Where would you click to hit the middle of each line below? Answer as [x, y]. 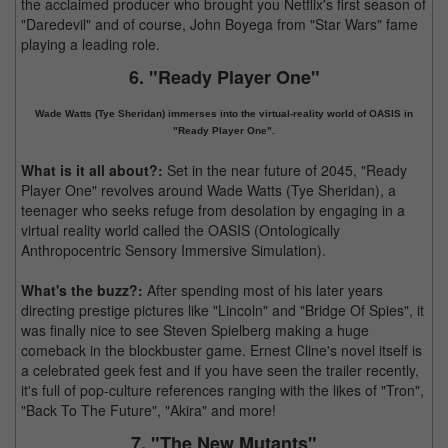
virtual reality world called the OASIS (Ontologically [180, 230]
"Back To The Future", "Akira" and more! [148, 410]
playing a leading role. [90, 44]
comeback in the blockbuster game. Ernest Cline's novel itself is [221, 350]
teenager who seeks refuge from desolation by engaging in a [213, 210]
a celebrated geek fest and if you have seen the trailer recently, [220, 370]
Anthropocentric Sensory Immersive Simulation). [173, 250]
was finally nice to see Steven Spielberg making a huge [195, 330]
